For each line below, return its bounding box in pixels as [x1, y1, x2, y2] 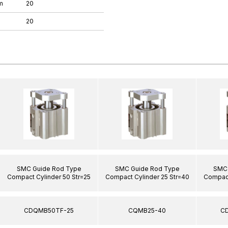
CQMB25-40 [128, 207, 166, 214]
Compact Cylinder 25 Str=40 [105, 173, 189, 181]
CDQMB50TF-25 [24, 207, 74, 214]
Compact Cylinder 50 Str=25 [7, 173, 91, 181]
